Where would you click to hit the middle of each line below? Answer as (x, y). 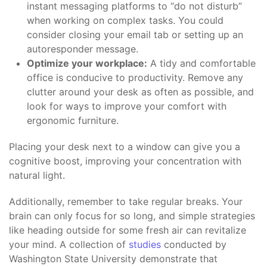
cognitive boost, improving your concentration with (125, 161)
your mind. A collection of (69, 245)
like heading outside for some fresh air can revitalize (128, 230)
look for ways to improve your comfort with (127, 106)
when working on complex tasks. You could (125, 21)
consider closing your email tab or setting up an (135, 35)
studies (145, 245)
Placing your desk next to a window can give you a (125, 147)
